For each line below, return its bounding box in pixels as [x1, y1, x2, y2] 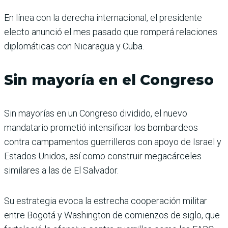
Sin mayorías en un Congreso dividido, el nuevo [4, 107, 187, 119]
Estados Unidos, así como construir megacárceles [4, 150, 202, 161]
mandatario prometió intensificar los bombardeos [4, 122, 198, 133]
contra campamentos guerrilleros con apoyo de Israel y [4, 136, 221, 147]
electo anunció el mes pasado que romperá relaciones [4, 26, 217, 37]
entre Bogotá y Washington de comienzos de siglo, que [4, 209, 220, 220]
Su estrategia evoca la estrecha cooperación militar [4, 195, 207, 206]
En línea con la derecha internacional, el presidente [4, 12, 202, 23]
